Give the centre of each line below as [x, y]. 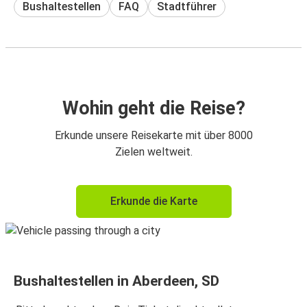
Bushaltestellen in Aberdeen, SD [116, 281]
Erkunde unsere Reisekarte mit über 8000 [153, 135]
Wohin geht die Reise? [153, 108]
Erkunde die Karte [153, 201]
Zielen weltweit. [153, 151]
